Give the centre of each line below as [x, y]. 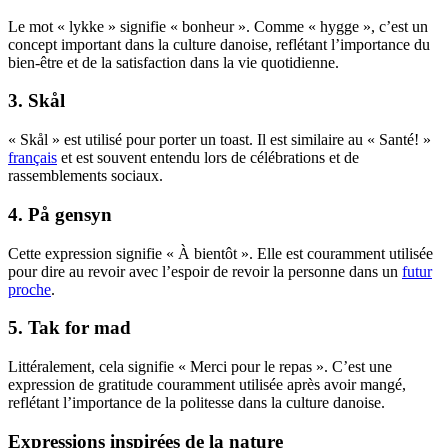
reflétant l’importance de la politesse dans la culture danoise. [196, 403]
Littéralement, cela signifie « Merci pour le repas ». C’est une [200, 367]
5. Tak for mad [69, 328]
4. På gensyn [60, 214]
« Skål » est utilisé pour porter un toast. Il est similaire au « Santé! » [219, 140]
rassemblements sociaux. [85, 176]
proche [29, 289]
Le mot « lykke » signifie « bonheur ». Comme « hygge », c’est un [218, 26]
